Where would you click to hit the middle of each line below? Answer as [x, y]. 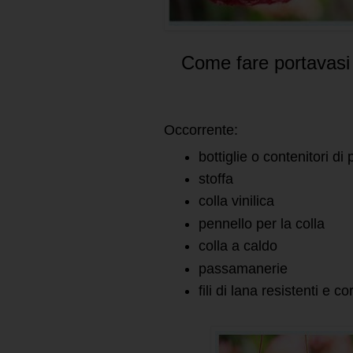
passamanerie [243, 268]
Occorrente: [201, 130]
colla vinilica [236, 201]
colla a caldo [238, 246]
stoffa [216, 179]
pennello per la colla [262, 223]
